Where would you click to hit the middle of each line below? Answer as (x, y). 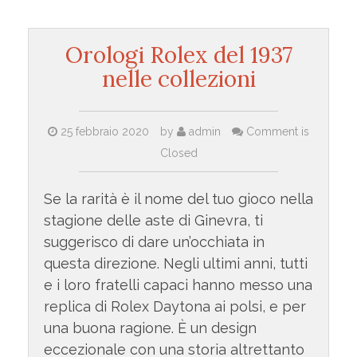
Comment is (276, 132)
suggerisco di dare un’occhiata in (154, 242)
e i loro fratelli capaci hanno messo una (178, 285)
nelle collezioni (178, 79)
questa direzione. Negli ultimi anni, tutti (175, 264)
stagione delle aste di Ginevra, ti (153, 221)
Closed (178, 153)
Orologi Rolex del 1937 (178, 55)
